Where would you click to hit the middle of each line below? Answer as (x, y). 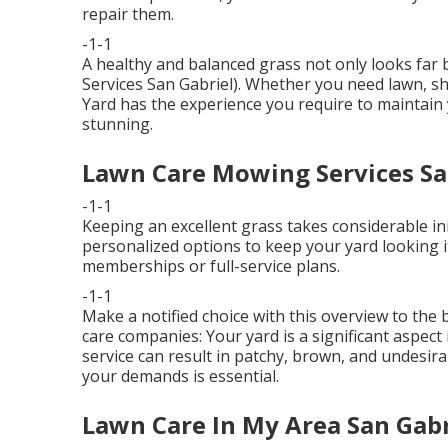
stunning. (117, 124)
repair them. (128, 14)
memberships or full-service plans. (211, 266)
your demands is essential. (180, 376)
